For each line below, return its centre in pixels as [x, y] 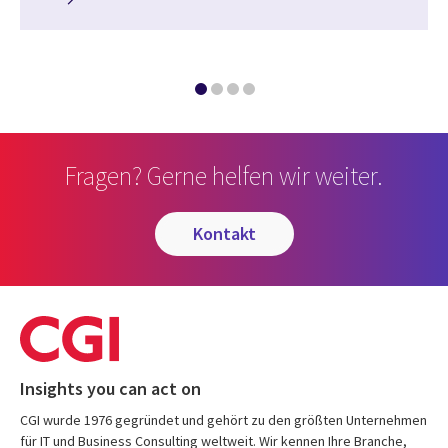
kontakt [229, 234]
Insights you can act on [110, 389]
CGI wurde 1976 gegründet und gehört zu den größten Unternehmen [223, 420]
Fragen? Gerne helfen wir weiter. [224, 176]
